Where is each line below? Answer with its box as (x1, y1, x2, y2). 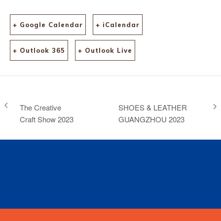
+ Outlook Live (78, 46, 132, 54)
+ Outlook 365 (13, 46, 65, 54)
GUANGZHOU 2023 (118, 113, 184, 124)
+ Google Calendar (13, 21, 83, 29)
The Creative (20, 102, 61, 112)
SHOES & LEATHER (118, 102, 187, 112)
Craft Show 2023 (20, 113, 74, 124)
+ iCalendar (96, 21, 140, 29)
